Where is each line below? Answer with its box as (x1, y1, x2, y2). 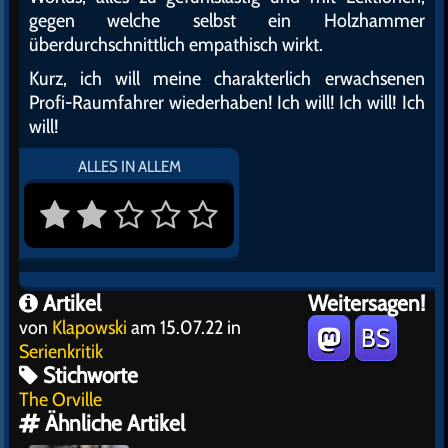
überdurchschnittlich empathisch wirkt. (29, 32, 323, 57)
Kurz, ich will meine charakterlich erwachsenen (29, 66, 425, 91)
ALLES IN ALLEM (77, 157, 181, 177)
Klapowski (52, 315, 127, 340)
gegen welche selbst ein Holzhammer (29, 8, 425, 33)
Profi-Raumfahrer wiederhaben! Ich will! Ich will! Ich (29, 90, 425, 115)
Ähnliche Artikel (40, 409, 185, 438)
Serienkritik (19, 339, 103, 364)
